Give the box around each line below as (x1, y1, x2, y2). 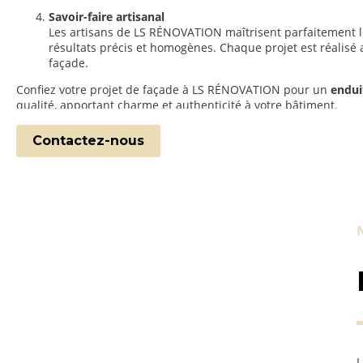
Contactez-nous (32, 132, 144, 148)
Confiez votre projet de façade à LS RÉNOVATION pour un (16, 82, 331, 98)
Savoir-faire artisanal (49, 8, 164, 24)
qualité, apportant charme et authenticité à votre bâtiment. (16, 97, 338, 113)
